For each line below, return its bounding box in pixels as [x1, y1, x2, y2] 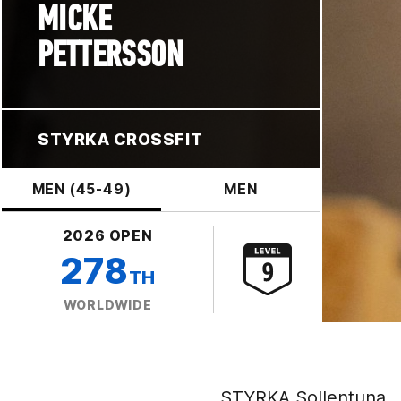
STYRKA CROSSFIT [38, 129, 203, 149]
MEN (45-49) [31, 179, 132, 198]
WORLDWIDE [63, 296, 152, 312]
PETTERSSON [38, 32, 183, 76]
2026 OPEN [62, 226, 153, 244]
